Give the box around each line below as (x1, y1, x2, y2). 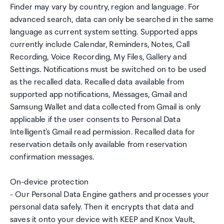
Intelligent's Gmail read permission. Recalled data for (10, 127, 195, 137)
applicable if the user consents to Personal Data (10, 115, 180, 124)
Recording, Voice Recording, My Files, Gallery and (10, 52, 186, 62)
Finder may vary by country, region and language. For (10, 2, 200, 12)
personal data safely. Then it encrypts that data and (10, 202, 194, 212)
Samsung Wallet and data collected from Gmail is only (10, 102, 201, 112)
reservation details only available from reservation (10, 140, 187, 149)
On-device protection (10, 177, 89, 187)
